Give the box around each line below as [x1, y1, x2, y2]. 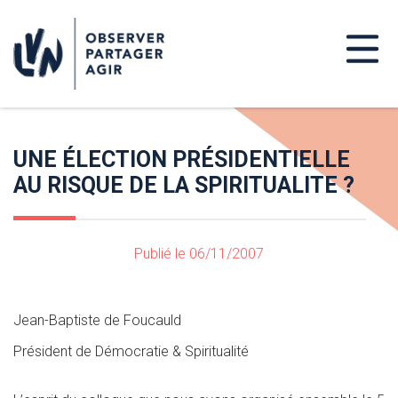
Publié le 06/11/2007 [134, 245, 264, 262]
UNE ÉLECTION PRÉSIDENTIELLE [13, 147, 350, 172]
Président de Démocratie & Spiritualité [13, 343, 249, 360]
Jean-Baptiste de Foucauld [13, 312, 181, 329]
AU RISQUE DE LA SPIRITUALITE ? [13, 172, 354, 198]
